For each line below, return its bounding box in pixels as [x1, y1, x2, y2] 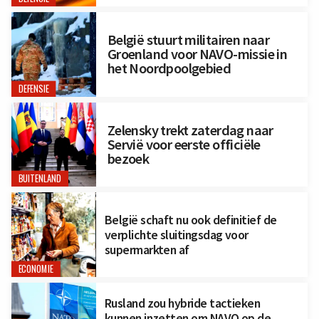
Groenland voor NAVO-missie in [107, 45, 288, 64]
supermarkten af [104, 241, 189, 258]
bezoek [107, 150, 150, 169]
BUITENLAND [18, 172, 62, 186]
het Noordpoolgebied [107, 59, 231, 78]
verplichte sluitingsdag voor [104, 226, 249, 244]
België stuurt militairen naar [107, 31, 270, 50]
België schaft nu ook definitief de [104, 211, 277, 229]
